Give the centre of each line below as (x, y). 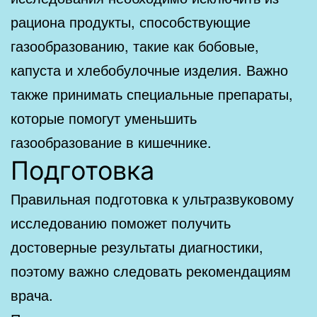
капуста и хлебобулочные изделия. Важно (149, 69)
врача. (32, 294)
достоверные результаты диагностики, (137, 246)
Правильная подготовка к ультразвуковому (152, 198)
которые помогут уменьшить (104, 117)
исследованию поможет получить (121, 222)
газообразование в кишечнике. (111, 142)
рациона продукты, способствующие (131, 21)
